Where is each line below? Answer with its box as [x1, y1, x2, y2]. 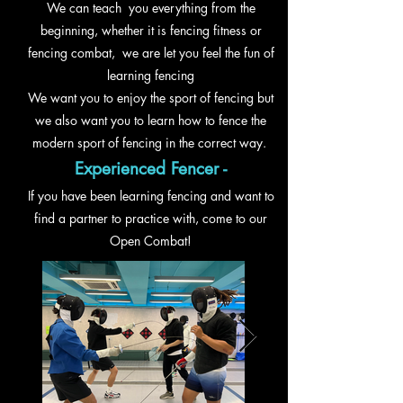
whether [101, 22, 144, 39]
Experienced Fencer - [75, 157, 227, 180]
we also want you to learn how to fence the [35, 112, 266, 129]
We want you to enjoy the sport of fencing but [28, 89, 273, 106]
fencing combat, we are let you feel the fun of [27, 44, 274, 61]
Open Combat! [110, 232, 192, 249]
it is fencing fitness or [143, 22, 262, 39]
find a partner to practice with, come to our [34, 210, 267, 227]
